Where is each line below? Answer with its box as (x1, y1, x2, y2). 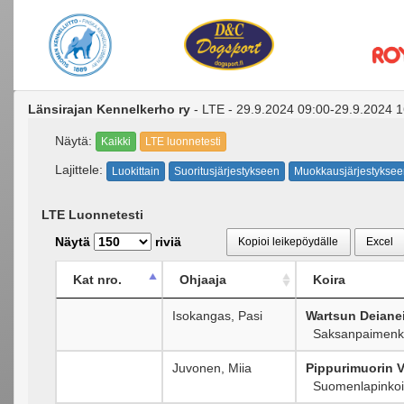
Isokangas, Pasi (172, 308, 262, 323)
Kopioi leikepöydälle (238, 234, 339, 248)
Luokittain (112, 164, 160, 178)
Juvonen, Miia (172, 360, 252, 375)
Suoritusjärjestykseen (174, 164, 280, 178)
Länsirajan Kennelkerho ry (28, 102, 190, 116)
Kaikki (101, 135, 131, 149)
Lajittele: (55, 162, 103, 178)
